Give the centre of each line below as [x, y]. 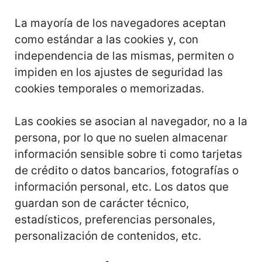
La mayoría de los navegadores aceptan [120, 23]
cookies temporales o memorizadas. [109, 88]
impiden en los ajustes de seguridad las [119, 72]
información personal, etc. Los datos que [122, 187]
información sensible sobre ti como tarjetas [128, 154]
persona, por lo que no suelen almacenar [121, 138]
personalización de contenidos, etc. [108, 236]
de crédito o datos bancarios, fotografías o [127, 170]
